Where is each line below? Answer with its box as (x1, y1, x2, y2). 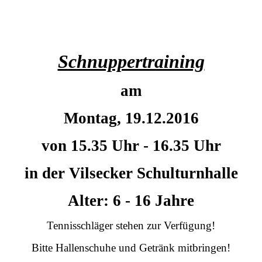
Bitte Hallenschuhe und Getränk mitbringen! (32, 242, 230, 254)
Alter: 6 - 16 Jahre (68, 192, 194, 210)
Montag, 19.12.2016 (63, 109, 199, 127)
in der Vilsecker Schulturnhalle (24, 164, 238, 182)
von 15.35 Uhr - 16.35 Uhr (41, 137, 221, 155)
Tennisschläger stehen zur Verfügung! (47, 219, 215, 232)
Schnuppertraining (57, 51, 205, 73)
